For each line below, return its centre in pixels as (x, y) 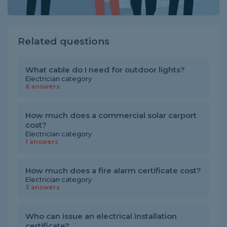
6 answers (43, 86)
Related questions (64, 41)
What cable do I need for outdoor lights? (105, 70)
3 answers (43, 187)
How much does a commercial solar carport (111, 115)
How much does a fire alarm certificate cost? (113, 171)
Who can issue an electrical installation (101, 216)
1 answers (42, 142)
